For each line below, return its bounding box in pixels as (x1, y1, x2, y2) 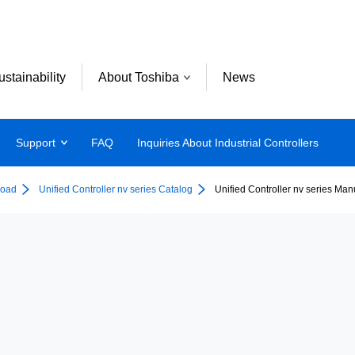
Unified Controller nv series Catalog (39, 184, 193, 195)
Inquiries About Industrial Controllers (137, 136, 319, 149)
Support (16, 136, 56, 149)
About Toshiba (98, 70, 179, 84)
